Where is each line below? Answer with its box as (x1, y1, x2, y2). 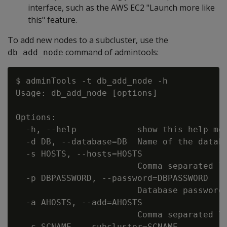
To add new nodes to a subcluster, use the (8, 34, 168, 46)
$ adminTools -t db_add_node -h (16, 76, 168, 86)
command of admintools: (63, 47, 159, 58)
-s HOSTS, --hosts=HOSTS (16, 149, 142, 159)
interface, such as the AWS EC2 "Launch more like (28, 2, 215, 13)
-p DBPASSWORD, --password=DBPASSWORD (16, 173, 208, 183)
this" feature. (28, 14, 77, 25)
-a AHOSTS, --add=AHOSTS (16, 198, 142, 207)
